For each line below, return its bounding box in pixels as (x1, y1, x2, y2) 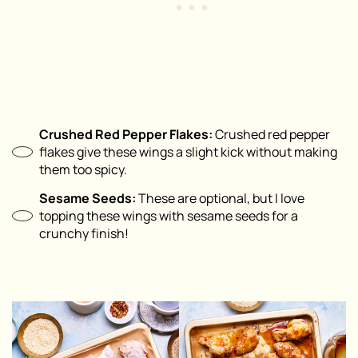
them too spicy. (39, 161, 127, 179)
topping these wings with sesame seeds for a (39, 207, 298, 225)
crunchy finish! (39, 225, 129, 243)
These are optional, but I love (136, 189, 304, 208)
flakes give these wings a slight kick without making (39, 143, 337, 161)
